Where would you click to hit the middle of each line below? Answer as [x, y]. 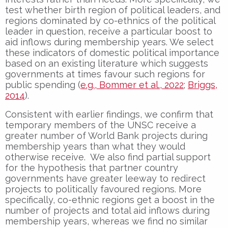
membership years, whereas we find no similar [106, 221]
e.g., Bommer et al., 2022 [132, 84]
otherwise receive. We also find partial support [108, 157]
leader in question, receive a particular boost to [109, 31]
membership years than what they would [95, 146]
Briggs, [203, 84]
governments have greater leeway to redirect [105, 178]
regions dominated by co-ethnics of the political [110, 20]
